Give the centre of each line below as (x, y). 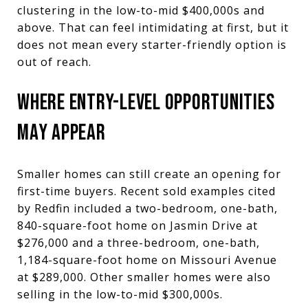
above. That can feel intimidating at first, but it (153, 27)
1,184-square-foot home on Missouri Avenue (147, 260)
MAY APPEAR (62, 133)
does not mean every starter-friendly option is (152, 44)
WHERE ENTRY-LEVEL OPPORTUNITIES (146, 102)
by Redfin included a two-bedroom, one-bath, (147, 208)
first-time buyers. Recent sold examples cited (146, 191)
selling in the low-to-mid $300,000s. (120, 294)
